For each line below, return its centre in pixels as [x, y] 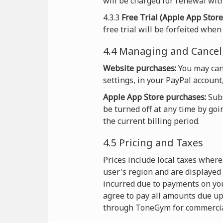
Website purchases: [140, 68]
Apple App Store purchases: [155, 97]
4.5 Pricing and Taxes [153, 143]
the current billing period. [151, 121]
